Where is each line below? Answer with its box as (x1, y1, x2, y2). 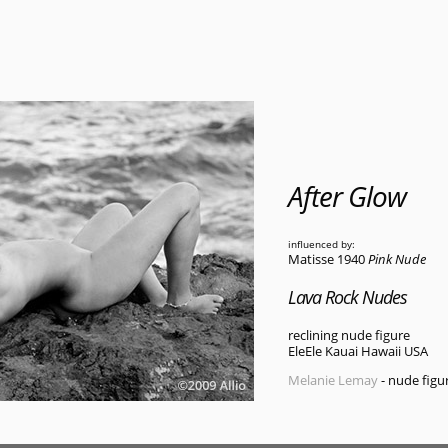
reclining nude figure (288, 326, 410, 345)
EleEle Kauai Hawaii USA (288, 342, 428, 361)
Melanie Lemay (288, 371, 378, 390)
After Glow (288, 177, 406, 216)
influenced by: (288, 237, 355, 252)
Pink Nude (368, 250, 426, 269)
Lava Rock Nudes (288, 285, 407, 310)
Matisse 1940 (288, 250, 368, 269)
